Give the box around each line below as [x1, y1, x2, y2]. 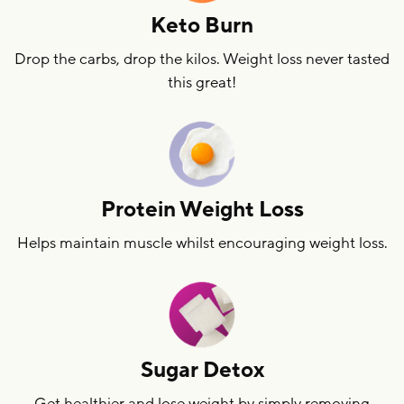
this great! [168, 71, 236, 93]
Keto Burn [151, 11, 253, 40]
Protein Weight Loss [100, 195, 304, 224]
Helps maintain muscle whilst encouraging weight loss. [16, 232, 388, 253]
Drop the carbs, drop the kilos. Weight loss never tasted [14, 48, 390, 69]
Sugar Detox [140, 355, 264, 384]
